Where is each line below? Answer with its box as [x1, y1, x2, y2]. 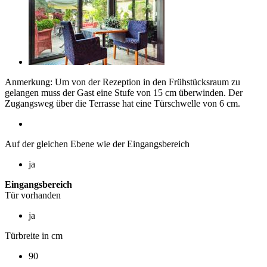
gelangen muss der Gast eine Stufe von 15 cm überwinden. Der [5, 87, 243, 98]
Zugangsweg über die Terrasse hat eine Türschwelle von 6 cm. [5, 98, 240, 108]
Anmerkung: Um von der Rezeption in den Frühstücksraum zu [5, 76, 240, 87]
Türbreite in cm [5, 230, 63, 241]
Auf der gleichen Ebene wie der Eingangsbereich [5, 138, 190, 149]
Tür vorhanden [5, 190, 61, 200]
